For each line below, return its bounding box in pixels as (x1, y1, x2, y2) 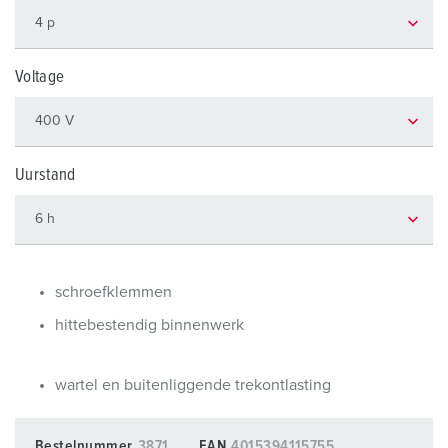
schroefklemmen (55, 284, 172, 300)
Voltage (15, 69, 65, 86)
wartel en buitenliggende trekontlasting (55, 377, 331, 393)
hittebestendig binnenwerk (55, 317, 244, 333)
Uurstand (15, 167, 76, 184)
